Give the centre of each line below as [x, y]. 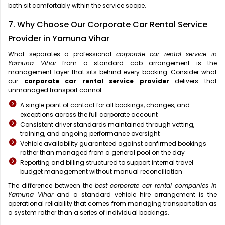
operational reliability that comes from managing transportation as [113, 204]
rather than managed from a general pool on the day [102, 153]
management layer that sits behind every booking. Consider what [113, 72]
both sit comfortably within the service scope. [77, 6]
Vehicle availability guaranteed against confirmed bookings [113, 144]
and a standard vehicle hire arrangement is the [135, 195]
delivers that [193, 81]
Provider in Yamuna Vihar [59, 39]
